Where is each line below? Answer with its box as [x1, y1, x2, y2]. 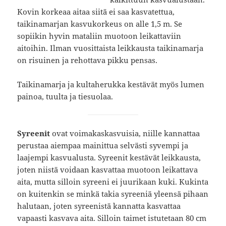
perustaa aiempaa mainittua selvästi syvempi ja [17, 140, 189, 151]
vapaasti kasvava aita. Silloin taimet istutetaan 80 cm [17, 213, 207, 223]
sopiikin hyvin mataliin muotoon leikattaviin [17, 31, 182, 41]
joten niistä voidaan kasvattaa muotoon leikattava [17, 164, 198, 175]
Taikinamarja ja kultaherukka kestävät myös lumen [17, 79, 205, 90]
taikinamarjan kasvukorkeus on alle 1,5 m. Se [17, 19, 183, 29]
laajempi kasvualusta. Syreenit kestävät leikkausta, [17, 152, 201, 163]
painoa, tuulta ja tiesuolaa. [17, 91, 114, 102]
